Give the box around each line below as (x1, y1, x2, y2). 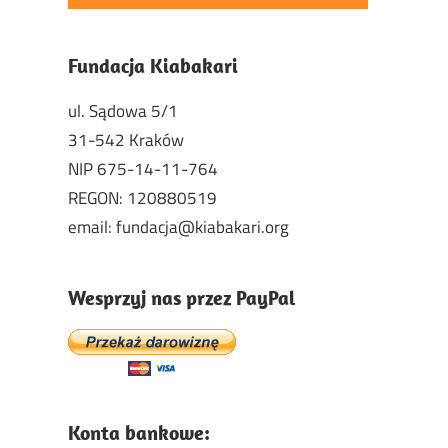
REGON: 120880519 (68, 184, 217, 211)
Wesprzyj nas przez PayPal (68, 285, 295, 311)
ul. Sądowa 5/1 (68, 97, 178, 124)
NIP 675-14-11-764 (68, 155, 218, 182)
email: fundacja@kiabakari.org (68, 213, 289, 240)
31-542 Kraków (68, 126, 184, 153)
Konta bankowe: (68, 420, 210, 446)
